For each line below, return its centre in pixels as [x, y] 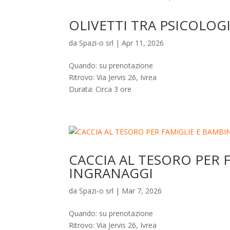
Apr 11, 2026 [143, 43]
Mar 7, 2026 [142, 191]
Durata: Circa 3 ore [100, 89]
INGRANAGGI [111, 173]
